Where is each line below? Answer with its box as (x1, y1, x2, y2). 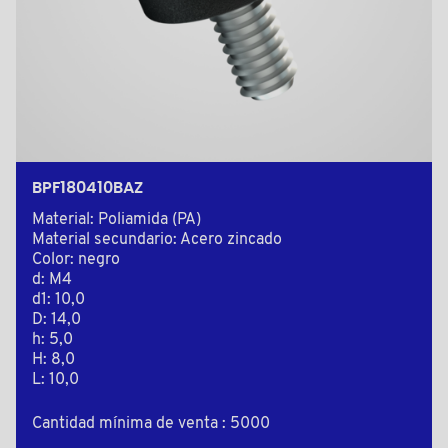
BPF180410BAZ (32, 180, 143, 197)
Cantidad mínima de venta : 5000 (32, 416, 270, 433)
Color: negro (32, 252, 120, 269)
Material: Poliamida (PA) (32, 212, 201, 229)
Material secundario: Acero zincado (32, 232, 282, 249)
